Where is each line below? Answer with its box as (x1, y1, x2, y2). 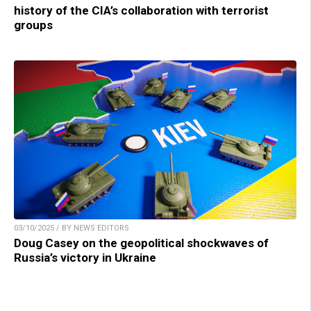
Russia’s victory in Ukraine (14, 250, 156, 264)
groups (14, 17, 53, 32)
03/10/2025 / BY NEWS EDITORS (14, 223, 129, 233)
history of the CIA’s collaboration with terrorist (14, 3, 269, 17)
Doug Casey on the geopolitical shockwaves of (14, 235, 269, 250)
